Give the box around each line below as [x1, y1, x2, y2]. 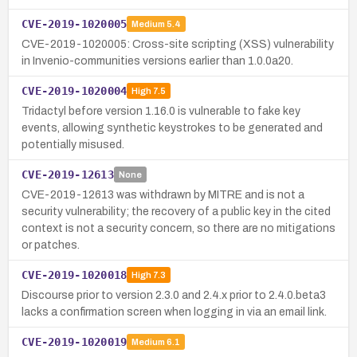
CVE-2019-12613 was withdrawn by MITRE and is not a [22, 188, 304, 201]
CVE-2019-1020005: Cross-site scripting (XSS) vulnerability [22, 37, 334, 50]
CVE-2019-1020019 [22, 335, 127, 348]
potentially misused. [22, 138, 124, 151]
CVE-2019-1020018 [22, 268, 127, 281]
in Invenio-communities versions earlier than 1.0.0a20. [22, 54, 293, 67]
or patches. [22, 238, 80, 251]
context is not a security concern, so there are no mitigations [22, 222, 335, 234]
